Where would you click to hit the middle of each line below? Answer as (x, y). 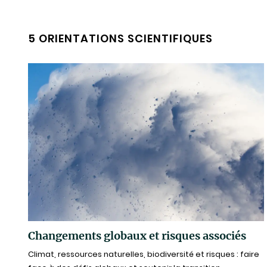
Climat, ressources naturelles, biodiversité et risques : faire (144, 254)
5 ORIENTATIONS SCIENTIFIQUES (120, 38)
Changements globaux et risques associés (137, 236)
